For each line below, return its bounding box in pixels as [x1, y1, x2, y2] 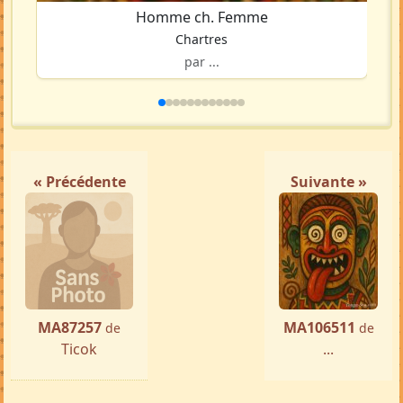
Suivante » [290, 172, 367, 193]
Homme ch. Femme [135, 7, 268, 28]
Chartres [175, 31, 228, 49]
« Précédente [32, 172, 126, 193]
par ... [184, 53, 219, 71]
